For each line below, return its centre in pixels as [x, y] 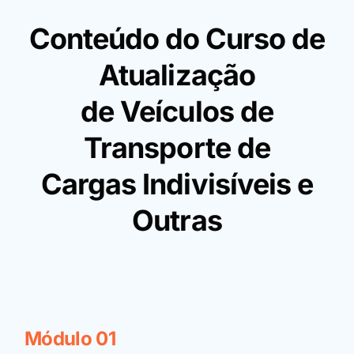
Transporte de [177, 148]
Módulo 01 [70, 339]
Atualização [177, 75]
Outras [177, 220]
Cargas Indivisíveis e [177, 184]
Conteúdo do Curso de [177, 39]
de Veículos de [177, 111]
